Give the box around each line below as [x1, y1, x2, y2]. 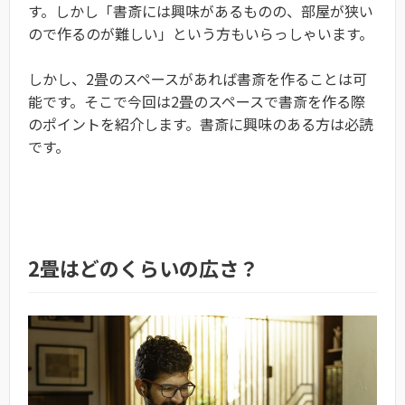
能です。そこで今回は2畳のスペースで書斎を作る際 [28, 89, 365, 112]
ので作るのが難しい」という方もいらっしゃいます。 [28, 22, 373, 44]
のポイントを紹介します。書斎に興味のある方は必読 [28, 112, 373, 135]
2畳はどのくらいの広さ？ [28, 252, 259, 282]
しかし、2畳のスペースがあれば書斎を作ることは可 [28, 67, 367, 89]
